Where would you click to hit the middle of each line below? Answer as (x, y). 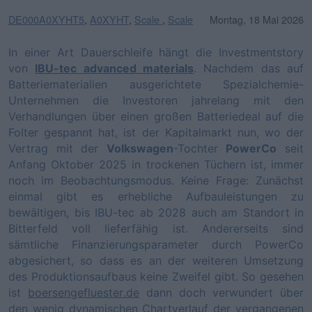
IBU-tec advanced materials (115, 68)
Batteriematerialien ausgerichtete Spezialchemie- (156, 84)
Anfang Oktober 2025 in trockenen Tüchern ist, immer (156, 164)
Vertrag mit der (57, 148)
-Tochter (200, 148)
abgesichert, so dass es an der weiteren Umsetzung (156, 260)
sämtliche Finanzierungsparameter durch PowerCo (156, 244)
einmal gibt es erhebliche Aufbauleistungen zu (156, 196)
